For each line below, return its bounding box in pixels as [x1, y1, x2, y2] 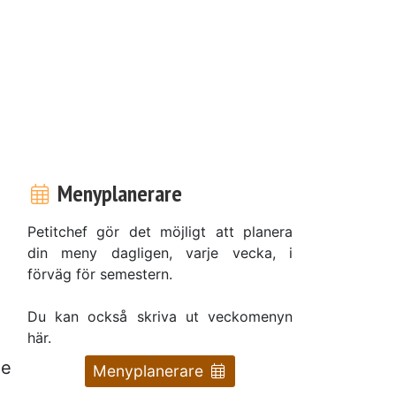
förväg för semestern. [27, 264, 172, 283]
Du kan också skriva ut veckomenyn [27, 307, 293, 325]
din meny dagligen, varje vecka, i [27, 243, 293, 262]
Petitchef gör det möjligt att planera [27, 222, 293, 240]
